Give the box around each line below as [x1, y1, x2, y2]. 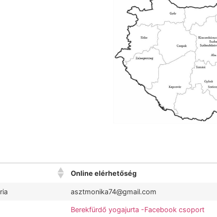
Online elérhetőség [71, 169, 137, 177]
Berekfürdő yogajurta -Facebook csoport [71, 205, 204, 214]
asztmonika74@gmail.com [71, 187, 156, 196]
